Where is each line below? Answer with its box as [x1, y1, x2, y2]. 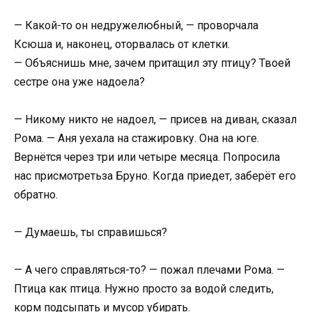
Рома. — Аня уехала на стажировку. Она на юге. [14, 132, 259, 146]
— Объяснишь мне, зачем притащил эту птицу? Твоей [14, 56, 290, 70]
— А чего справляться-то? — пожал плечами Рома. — [14, 263, 285, 277]
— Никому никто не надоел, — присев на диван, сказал [14, 113, 297, 127]
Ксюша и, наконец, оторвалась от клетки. [14, 37, 230, 51]
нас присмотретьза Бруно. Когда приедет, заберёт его [14, 169, 296, 183]
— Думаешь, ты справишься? [14, 226, 167, 240]
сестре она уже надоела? [14, 75, 145, 88]
